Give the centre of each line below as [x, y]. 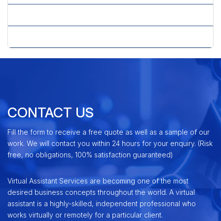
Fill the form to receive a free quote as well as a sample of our [109, 132]
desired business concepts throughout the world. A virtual [101, 192]
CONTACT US [51, 112]
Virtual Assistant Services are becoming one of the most [98, 181]
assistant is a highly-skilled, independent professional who [102, 203]
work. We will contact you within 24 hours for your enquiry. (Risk [110, 143]
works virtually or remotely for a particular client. [85, 215]
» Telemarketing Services [57, 15]
